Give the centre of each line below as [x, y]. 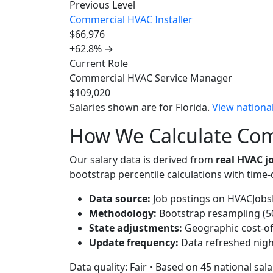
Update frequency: [134, 243]
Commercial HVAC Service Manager [151, 78]
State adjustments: [136, 228]
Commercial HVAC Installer [131, 19]
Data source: [120, 199]
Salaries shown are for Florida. [141, 107]
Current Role [99, 63]
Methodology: [123, 213]
